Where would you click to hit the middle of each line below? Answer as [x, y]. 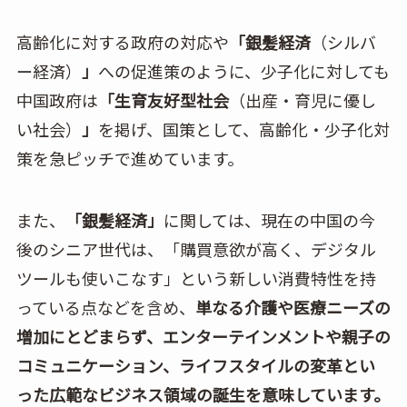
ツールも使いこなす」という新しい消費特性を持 [196, 278]
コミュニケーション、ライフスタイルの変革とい [195, 365]
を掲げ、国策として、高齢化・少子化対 [243, 129]
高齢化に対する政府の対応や [122, 42]
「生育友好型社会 [163, 100]
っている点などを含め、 [105, 307]
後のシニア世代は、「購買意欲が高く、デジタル [196, 248]
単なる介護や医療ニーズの [293, 307]
